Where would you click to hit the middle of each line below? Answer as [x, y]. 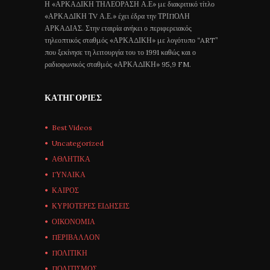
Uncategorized [78, 143]
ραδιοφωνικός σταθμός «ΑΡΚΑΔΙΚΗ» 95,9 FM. [118, 64]
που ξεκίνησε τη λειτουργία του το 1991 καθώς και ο [120, 52]
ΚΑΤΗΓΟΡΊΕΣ [73, 98]
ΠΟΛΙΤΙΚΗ [70, 253]
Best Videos [72, 127]
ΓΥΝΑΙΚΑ [69, 174]
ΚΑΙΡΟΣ [65, 190]
